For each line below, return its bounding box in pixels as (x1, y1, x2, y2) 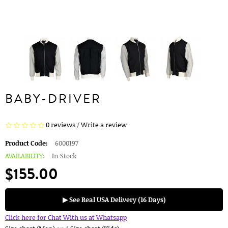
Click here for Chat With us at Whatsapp (5, 212, 127, 222)
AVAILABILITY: (5, 151, 45, 160)
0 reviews (46, 120, 75, 130)
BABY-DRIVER (5, 90, 101, 107)
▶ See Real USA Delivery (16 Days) (62, 194, 166, 204)
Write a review (81, 120, 127, 130)
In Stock (50, 151, 77, 160)
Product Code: (5, 138, 48, 148)
